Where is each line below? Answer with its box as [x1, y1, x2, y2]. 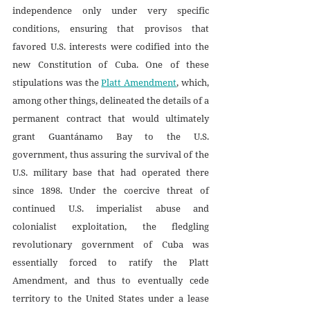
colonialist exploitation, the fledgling [12, 219, 209, 232]
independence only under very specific [12, 3, 209, 17]
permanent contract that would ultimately [12, 111, 209, 125]
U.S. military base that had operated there [12, 165, 209, 179]
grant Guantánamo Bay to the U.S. [12, 129, 209, 143]
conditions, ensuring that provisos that [12, 21, 209, 35]
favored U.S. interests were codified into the [12, 39, 209, 53]
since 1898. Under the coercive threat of [12, 183, 209, 197]
